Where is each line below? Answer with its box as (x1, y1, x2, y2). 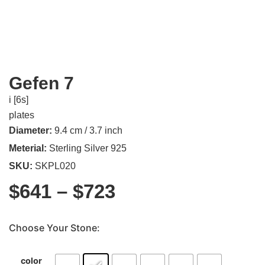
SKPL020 (33, 160, 76, 171)
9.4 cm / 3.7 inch (52, 125, 122, 135)
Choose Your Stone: (9, 222, 100, 234)
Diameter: (9, 125, 52, 135)
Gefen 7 (9, 73, 74, 93)
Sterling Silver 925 (47, 143, 127, 153)
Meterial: (9, 143, 47, 153)
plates (9, 109, 34, 120)
